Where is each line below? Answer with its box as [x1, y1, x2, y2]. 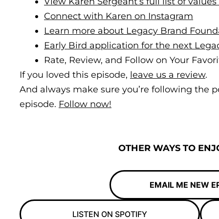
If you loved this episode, [20, 69, 130, 80]
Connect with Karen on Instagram [44, 10, 193, 22]
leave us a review [130, 69, 205, 80]
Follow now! [59, 98, 111, 109]
